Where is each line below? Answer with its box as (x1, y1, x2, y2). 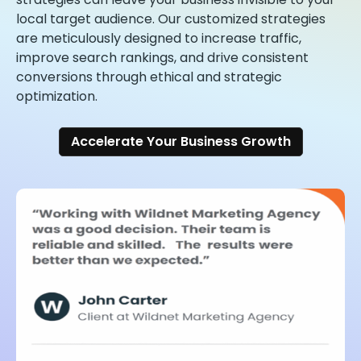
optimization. (16, 87, 98, 106)
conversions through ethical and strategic (16, 68, 282, 86)
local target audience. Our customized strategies (16, 10, 326, 28)
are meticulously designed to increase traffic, (16, 29, 301, 48)
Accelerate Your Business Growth (70, 131, 291, 151)
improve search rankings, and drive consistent (16, 48, 309, 67)
